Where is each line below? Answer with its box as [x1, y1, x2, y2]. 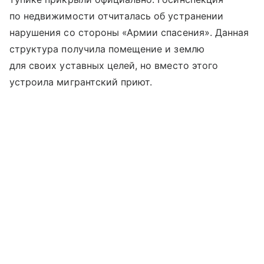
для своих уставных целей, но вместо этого [9, 59, 218, 71]
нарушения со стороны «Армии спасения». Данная [9, 26, 249, 38]
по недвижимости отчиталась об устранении [9, 9, 223, 22]
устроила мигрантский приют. [9, 75, 153, 88]
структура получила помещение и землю [9, 42, 204, 55]
